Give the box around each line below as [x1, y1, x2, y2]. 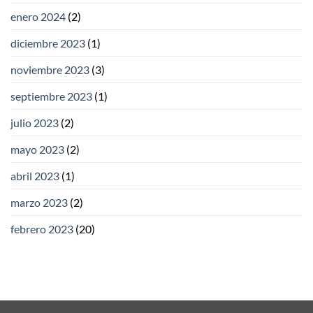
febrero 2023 [10, 222, 73, 236]
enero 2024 [10, 10, 66, 24]
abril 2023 [10, 169, 59, 183]
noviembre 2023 [10, 63, 89, 77]
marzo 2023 [10, 196, 68, 210]
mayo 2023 [10, 143, 64, 156]
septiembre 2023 [10, 89, 92, 103]
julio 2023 [10, 116, 59, 130]
